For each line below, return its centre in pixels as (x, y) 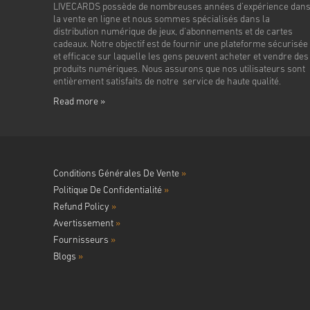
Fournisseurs (82, 241)
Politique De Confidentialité (109, 191)
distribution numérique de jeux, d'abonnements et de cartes (173, 33)
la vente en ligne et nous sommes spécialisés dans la (162, 20)
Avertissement (84, 224)
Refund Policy (82, 208)
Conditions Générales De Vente (117, 174)
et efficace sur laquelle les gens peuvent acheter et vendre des (181, 57)
